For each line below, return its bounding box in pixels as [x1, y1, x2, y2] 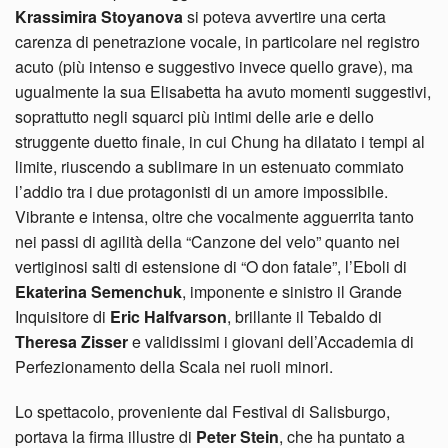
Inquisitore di [15, 304, 110, 328]
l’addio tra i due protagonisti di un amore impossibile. [15, 179, 388, 203]
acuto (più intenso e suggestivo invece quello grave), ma [15, 54, 413, 78]
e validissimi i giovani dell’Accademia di [128, 329, 414, 353]
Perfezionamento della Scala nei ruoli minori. [15, 354, 333, 378]
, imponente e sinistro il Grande [182, 279, 402, 303]
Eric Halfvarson [110, 304, 227, 328]
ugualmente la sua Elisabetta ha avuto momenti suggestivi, [15, 79, 431, 103]
